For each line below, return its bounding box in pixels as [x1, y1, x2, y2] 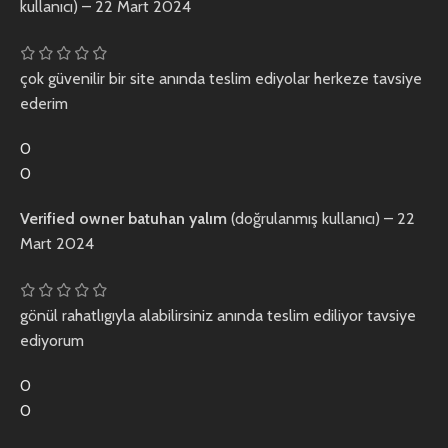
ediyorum [20, 330, 84, 350]
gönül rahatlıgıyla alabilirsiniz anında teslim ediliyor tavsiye [20, 305, 416, 325]
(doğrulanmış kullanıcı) [231, 209, 380, 229]
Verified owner [20, 209, 128, 229]
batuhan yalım [128, 209, 231, 229]
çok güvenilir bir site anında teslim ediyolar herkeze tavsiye [20, 69, 422, 89]
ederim [20, 94, 68, 114]
